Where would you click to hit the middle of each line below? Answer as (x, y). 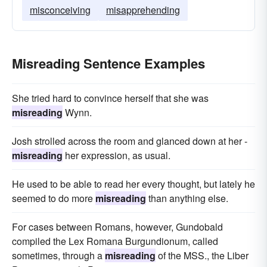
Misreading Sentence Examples (108, 63)
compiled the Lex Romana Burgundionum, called (115, 241)
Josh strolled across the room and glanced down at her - (130, 141)
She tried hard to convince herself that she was (110, 98)
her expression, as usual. (117, 155)
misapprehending (143, 10)
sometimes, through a (58, 255)
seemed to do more (54, 198)
